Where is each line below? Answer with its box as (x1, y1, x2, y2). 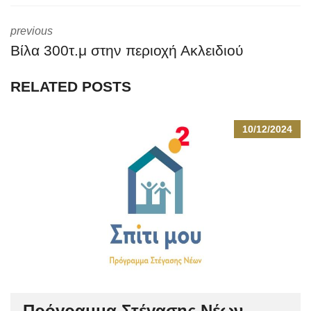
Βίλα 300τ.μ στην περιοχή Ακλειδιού (10, 42, 243, 58)
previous (10, 25, 53, 37)
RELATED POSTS (10, 78, 131, 94)
